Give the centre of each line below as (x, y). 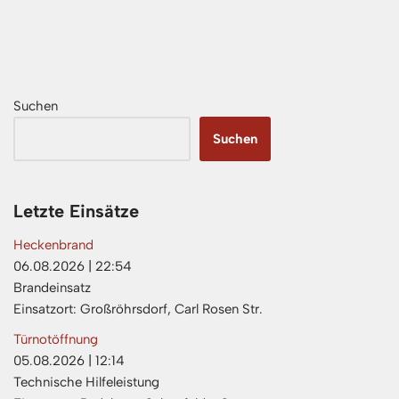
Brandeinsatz (52, 288)
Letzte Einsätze (76, 211)
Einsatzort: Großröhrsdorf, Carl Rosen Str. (138, 309)
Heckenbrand (53, 245)
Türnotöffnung (56, 339)
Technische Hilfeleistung (86, 382)
